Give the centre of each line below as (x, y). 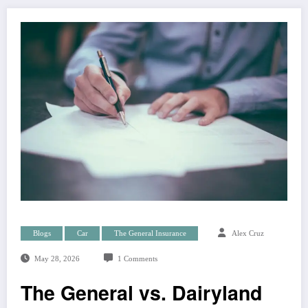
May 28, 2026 (57, 258)
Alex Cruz (248, 233)
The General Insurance (150, 233)
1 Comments (137, 258)
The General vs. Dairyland (141, 292)
